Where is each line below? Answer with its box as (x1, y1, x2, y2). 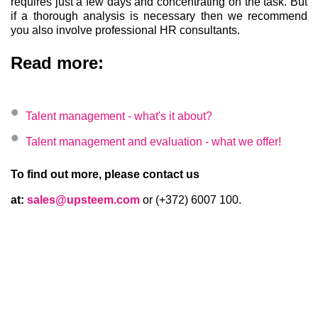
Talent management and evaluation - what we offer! (26, 135, 281, 148)
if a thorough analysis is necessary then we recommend (11, 9, 307, 22)
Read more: (11, 53, 104, 72)
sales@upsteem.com (27, 193, 140, 206)
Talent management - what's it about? (26, 109, 212, 122)
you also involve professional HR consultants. (11, 23, 240, 36)
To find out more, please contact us (11, 168, 199, 180)
